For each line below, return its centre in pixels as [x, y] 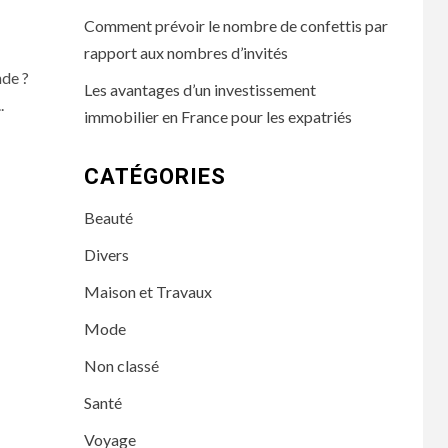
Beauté [108, 217]
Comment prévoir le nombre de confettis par [235, 25]
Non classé [121, 365]
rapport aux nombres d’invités [185, 52]
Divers [106, 254]
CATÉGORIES [154, 176]
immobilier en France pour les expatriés [217, 116]
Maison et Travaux [147, 291]
